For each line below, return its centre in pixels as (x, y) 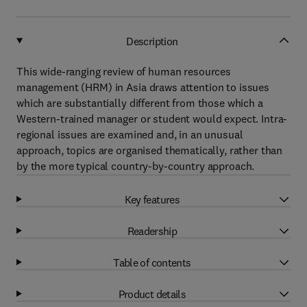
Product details (152, 294)
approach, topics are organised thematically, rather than (150, 150)
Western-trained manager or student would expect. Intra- (152, 119)
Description (152, 41)
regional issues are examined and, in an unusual (130, 134)
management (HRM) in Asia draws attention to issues (143, 87)
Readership (152, 231)
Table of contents (152, 262)
